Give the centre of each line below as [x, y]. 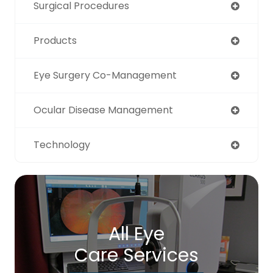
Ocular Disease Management [103, 110]
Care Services [136, 256]
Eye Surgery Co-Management [105, 76]
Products [55, 41]
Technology [62, 145]
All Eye [136, 234]
